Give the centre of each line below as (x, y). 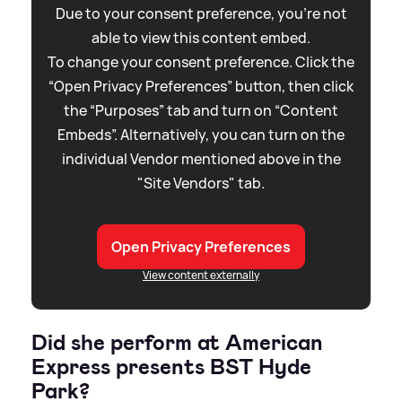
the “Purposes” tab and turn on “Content (201, 111)
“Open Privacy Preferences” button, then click (201, 87)
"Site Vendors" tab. (201, 184)
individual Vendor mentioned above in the (201, 159)
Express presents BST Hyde (171, 367)
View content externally (201, 275)
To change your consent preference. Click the (201, 62)
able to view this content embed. (201, 38)
